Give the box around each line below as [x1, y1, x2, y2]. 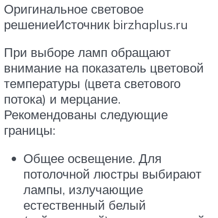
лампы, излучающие [23, 181, 143, 197]
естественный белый [23, 197, 146, 213]
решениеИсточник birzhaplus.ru [4, 16, 188, 32]
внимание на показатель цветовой [4, 60, 204, 76]
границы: [4, 122, 55, 138]
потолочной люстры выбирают [23, 165, 201, 182]
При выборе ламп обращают [4, 44, 171, 60]
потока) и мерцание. [4, 91, 121, 107]
